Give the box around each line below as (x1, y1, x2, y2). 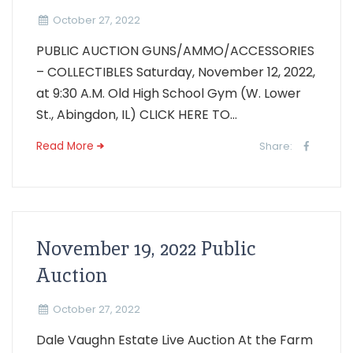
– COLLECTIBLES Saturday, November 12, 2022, (36, 62, 315, 81)
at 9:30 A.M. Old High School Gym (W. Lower (36, 84, 301, 102)
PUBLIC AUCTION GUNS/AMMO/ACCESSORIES (36, 41, 314, 60)
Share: (259, 139, 293, 153)
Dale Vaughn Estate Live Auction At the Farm (36, 330, 316, 349)
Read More (36, 138, 94, 154)
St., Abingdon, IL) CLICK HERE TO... (36, 105, 237, 124)
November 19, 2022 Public (36, 236, 256, 261)
